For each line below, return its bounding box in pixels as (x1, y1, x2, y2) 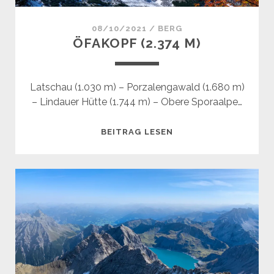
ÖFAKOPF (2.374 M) (73, 35, 201, 51)
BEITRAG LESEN (101, 127, 173, 137)
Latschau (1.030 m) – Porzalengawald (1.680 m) (29, 81, 245, 94)
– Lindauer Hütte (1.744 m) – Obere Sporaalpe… (32, 96, 242, 108)
